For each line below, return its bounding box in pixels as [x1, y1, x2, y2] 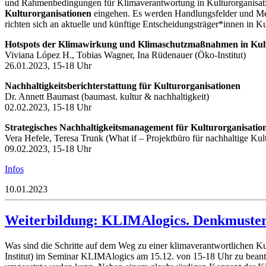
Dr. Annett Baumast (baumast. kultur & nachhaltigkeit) [5, 91, 209, 102]
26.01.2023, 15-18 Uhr [5, 60, 91, 71]
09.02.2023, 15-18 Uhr [5, 143, 91, 154]
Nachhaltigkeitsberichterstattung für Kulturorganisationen [5, 80, 240, 91]
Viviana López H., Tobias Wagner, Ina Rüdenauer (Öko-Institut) [5, 49, 246, 60]
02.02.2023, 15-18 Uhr [5, 102, 91, 112]
